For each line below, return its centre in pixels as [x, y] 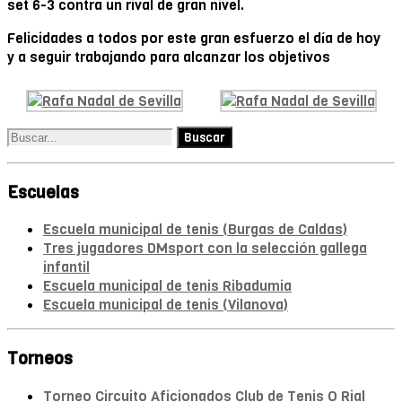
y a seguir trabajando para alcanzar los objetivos [169, 57]
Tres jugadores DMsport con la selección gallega [205, 249]
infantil [66, 267]
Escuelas [43, 192]
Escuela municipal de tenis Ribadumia [167, 286]
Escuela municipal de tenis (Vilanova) [166, 305]
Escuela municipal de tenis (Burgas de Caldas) [195, 230]
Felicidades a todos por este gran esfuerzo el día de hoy [194, 38]
